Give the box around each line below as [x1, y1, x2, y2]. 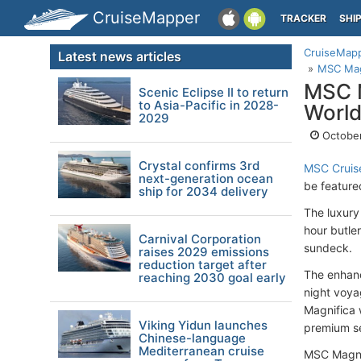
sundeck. [304, 241, 352, 255]
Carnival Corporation [139, 231, 261, 247]
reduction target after [139, 257, 267, 272]
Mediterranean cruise [139, 343, 264, 359]
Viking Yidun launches [139, 317, 268, 333]
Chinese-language [139, 330, 246, 346]
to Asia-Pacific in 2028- [139, 98, 279, 113]
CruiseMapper [93, 8, 200, 27]
